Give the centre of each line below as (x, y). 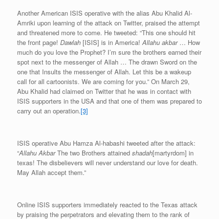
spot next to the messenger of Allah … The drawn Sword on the (107, 62)
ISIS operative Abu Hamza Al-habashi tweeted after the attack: (106, 143)
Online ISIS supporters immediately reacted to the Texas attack (107, 205)
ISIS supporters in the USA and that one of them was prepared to (109, 101)
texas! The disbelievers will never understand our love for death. (108, 163)
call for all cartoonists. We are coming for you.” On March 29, (103, 82)
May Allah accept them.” (52, 173)
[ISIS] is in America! (111, 43)
